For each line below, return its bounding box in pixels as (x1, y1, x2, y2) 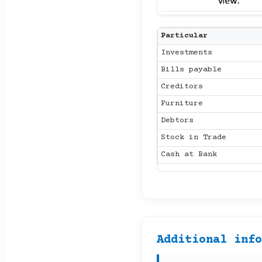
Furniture (161, 99, 203, 108)
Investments (161, 48, 212, 57)
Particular (161, 31, 208, 40)
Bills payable (161, 65, 222, 74)
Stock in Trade (161, 133, 226, 142)
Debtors (161, 116, 194, 125)
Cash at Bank (161, 150, 217, 159)
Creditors (161, 82, 203, 91)
